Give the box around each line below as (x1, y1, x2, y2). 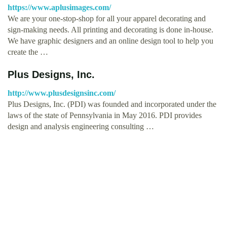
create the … (8, 47, 48, 56)
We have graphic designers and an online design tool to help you (8, 36, 213, 45)
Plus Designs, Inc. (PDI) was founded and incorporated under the (8, 99, 216, 108)
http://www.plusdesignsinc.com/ (8, 88, 116, 97)
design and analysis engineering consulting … (8, 122, 154, 131)
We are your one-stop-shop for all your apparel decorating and (8, 14, 206, 23)
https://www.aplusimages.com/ (8, 3, 111, 12)
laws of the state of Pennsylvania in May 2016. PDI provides (8, 110, 202, 120)
